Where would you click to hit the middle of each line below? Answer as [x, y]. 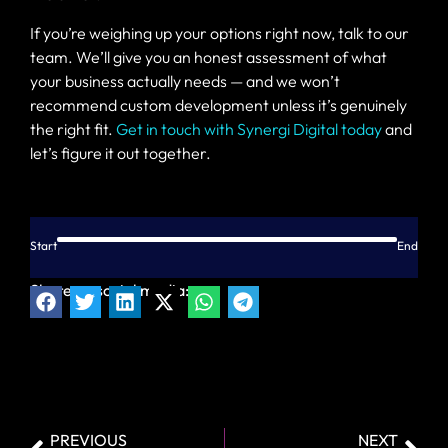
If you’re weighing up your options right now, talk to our [219, 32]
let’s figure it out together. [120, 152]
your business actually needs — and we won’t [185, 80]
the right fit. [73, 128]
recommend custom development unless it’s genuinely [218, 104]
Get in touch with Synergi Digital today [249, 128]
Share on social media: [109, 289]
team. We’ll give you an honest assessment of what [208, 56]
